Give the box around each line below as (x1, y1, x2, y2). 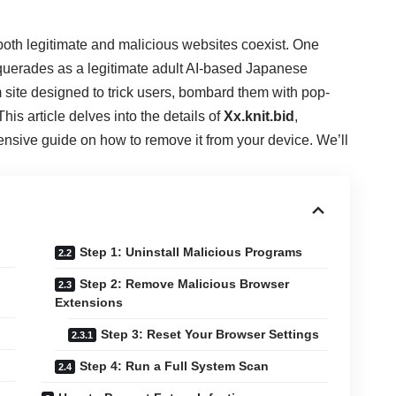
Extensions (54, 295, 123, 310)
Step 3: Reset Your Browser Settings (100, 327, 319, 342)
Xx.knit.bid (224, 109, 295, 125)
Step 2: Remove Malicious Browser (79, 277, 289, 292)
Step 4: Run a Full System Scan (79, 359, 269, 374)
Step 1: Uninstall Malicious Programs (79, 245, 302, 260)
